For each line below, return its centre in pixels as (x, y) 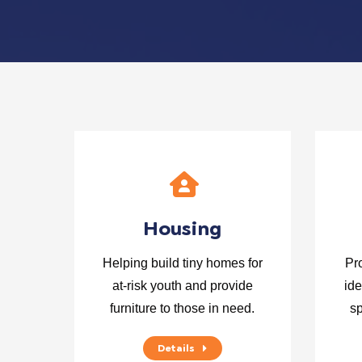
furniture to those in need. (183, 308)
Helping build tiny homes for (182, 263)
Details (176, 348)
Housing (183, 228)
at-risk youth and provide (182, 286)
